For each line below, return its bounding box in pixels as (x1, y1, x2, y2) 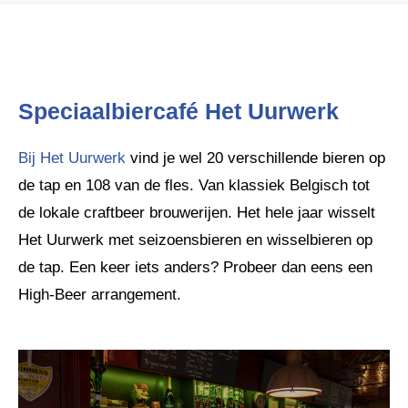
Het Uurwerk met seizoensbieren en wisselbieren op (18, 231, 372, 249)
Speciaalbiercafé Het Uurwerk (18, 98, 339, 124)
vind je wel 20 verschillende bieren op (126, 149, 385, 167)
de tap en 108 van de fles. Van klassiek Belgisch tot (18, 177, 370, 194)
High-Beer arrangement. (18, 286, 181, 303)
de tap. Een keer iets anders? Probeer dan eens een (18, 259, 372, 276)
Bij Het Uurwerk (18, 149, 126, 167)
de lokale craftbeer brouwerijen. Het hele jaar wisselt (18, 204, 375, 221)
